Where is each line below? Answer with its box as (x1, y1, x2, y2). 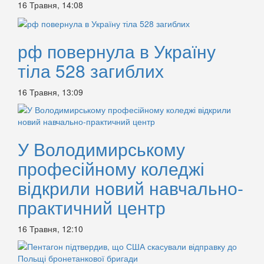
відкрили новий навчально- (18, 175, 243, 201)
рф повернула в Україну (18, 38, 216, 64)
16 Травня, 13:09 (18, 86, 83, 98)
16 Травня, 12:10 (18, 223, 83, 235)
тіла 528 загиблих (18, 58, 164, 84)
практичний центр (18, 194, 166, 220)
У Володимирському (18, 136, 185, 162)
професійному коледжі (18, 156, 204, 181)
